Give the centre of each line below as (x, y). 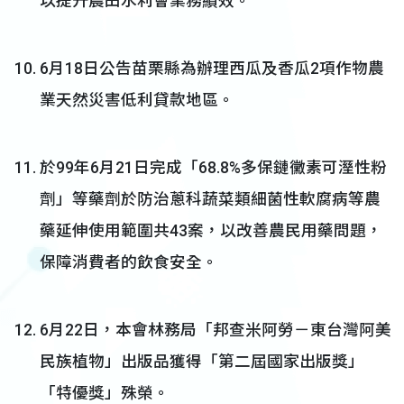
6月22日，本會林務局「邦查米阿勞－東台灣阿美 (216, 330)
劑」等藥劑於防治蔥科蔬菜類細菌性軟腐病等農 (210, 199)
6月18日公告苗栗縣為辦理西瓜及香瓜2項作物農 (212, 69)
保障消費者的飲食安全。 (129, 262)
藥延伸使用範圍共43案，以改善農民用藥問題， (211, 231)
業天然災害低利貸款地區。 (137, 100)
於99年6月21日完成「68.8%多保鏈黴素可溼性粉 (213, 168)
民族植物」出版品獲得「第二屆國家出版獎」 (202, 362)
